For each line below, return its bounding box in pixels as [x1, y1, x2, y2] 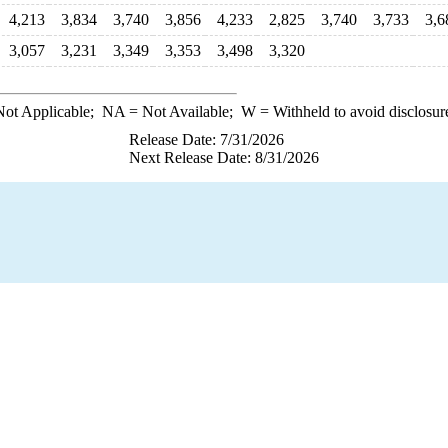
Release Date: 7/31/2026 [129, 131, 284, 148]
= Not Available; [124, 103, 241, 120]
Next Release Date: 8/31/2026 [129, 149, 319, 166]
